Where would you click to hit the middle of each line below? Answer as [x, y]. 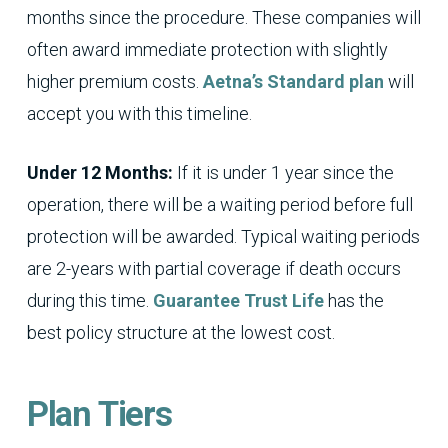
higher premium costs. [114, 81]
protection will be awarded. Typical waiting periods [223, 236]
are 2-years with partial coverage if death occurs [213, 268]
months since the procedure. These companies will [223, 17]
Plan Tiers [99, 413]
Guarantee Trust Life [238, 300]
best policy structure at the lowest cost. [180, 332]
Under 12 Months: [101, 172]
